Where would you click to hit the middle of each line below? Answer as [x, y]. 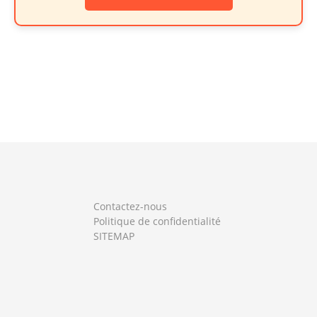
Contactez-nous [130, 207]
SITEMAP [114, 236]
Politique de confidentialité [157, 221]
